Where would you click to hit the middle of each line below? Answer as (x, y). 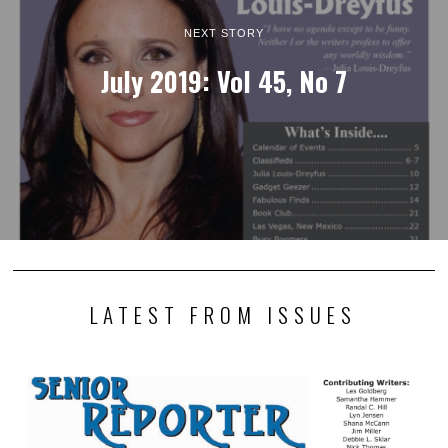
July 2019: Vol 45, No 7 (224, 81)
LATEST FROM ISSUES (224, 315)
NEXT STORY (224, 32)
